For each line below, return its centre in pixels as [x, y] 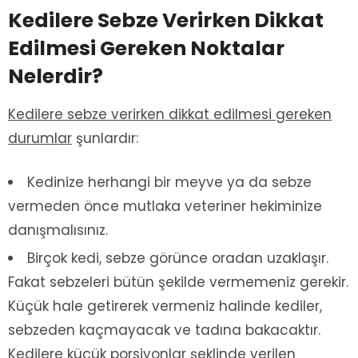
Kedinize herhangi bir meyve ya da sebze [169, 182]
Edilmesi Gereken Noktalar [146, 48]
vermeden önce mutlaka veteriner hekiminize [165, 206]
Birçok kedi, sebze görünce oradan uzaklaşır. [178, 258]
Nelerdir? [56, 76]
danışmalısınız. [58, 230]
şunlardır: [105, 138]
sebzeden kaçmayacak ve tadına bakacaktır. [164, 330]
